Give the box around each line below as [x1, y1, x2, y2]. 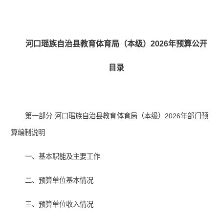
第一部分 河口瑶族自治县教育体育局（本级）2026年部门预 [25, 112, 208, 120]
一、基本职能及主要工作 [25, 153, 101, 161]
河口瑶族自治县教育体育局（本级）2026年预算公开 [25, 40, 208, 48]
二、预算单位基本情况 [25, 176, 94, 185]
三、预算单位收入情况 [25, 200, 94, 209]
